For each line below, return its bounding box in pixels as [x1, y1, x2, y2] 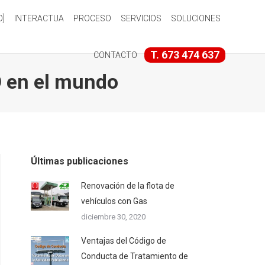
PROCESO [73, 14, 111, 23]
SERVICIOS [120, 14, 161, 23]
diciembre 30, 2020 [81, 212, 146, 221]
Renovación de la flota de [81, 181, 174, 190]
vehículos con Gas [81, 196, 147, 206]
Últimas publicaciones [31, 156, 128, 167]
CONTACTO [93, 50, 137, 60]
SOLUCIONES [170, 14, 221, 23]
